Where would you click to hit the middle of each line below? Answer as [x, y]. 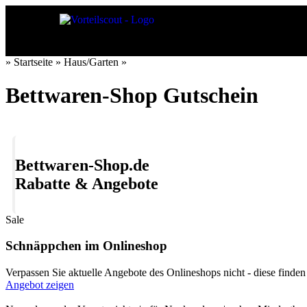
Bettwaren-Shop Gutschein [132, 96]
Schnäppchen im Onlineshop [86, 246]
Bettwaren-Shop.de [82, 165]
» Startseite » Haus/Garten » [66, 62]
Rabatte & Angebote [87, 183]
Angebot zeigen [40, 285]
